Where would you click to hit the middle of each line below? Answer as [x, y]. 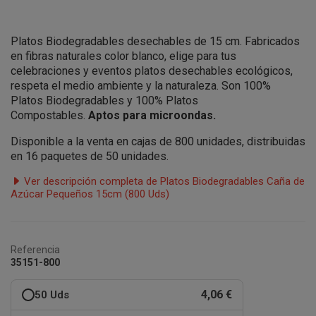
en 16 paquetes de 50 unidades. [90, 156]
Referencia [35, 250]
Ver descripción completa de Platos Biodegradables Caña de [163, 181]
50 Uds [52, 295]
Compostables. [49, 115]
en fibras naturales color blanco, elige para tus [123, 56]
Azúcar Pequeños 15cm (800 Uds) [90, 194]
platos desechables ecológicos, [214, 71]
